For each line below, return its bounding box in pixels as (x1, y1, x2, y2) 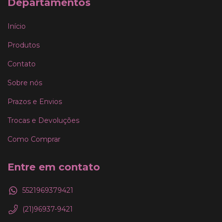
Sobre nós (7, 78, 42, 87)
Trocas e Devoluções (7, 115, 79, 125)
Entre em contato (7, 161, 100, 173)
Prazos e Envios (7, 97, 62, 106)
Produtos (7, 40, 40, 50)
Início (7, 21, 26, 31)
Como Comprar (7, 134, 60, 144)
